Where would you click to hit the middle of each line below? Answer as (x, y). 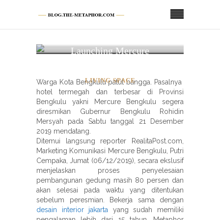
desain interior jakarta (72, 210)
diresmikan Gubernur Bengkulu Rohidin (110, 111)
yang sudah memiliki (146, 210)
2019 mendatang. (64, 131)
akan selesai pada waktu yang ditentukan (110, 190)
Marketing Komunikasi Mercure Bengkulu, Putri (110, 151)
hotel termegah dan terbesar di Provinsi (110, 92)
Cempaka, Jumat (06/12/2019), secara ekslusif (110, 161)
